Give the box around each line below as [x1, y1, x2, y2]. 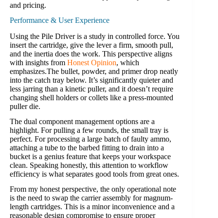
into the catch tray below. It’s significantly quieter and [10, 76, 173, 85]
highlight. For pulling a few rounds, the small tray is [10, 126, 168, 134]
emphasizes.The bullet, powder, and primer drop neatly [10, 67, 178, 76]
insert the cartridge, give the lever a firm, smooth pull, [10, 41, 173, 50]
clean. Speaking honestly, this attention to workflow [10, 161, 168, 169]
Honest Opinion [67, 58, 116, 67]
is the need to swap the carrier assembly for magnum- [10, 193, 173, 202]
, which [116, 58, 139, 67]
